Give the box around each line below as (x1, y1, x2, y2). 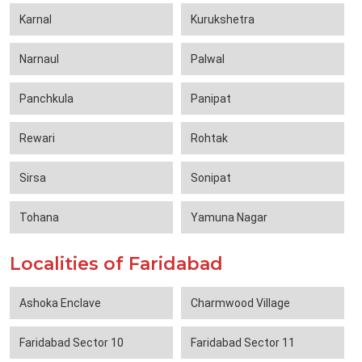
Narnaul (19, 53, 59, 66)
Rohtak (191, 132, 228, 145)
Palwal (191, 53, 225, 66)
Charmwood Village (191, 297, 290, 310)
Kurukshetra (191, 13, 255, 27)
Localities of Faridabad (10, 253, 223, 276)
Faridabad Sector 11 (191, 336, 295, 350)
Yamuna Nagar (191, 211, 267, 225)
